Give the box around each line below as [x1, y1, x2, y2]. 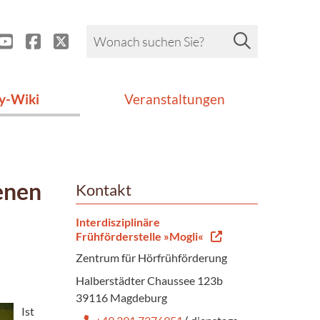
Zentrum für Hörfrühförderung [75, 251, 227, 264]
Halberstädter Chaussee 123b [75, 274, 223, 287]
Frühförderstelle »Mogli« [75, 229, 204, 243]
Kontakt [75, 181, 131, 199]
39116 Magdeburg [75, 291, 167, 304]
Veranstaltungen [124, 91, 225, 107]
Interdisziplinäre [75, 215, 160, 229]
